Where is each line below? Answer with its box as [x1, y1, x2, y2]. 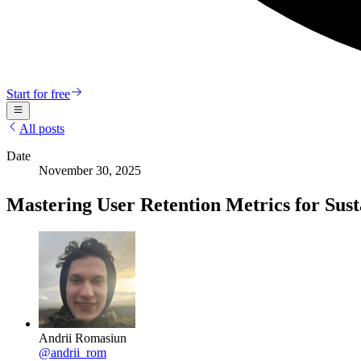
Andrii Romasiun [39, 331, 127, 346]
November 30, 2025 [39, 163, 141, 177]
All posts [19, 121, 64, 135]
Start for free [6, 87, 70, 102]
